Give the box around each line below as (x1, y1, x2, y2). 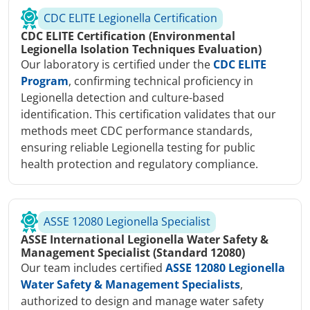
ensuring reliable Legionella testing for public (21, 140, 255, 156)
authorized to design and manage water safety (21, 293, 264, 309)
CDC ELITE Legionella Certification (44, 10, 217, 26)
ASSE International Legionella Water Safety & (21, 231, 268, 247)
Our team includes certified (21, 259, 165, 275)
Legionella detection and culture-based (21, 90, 224, 106)
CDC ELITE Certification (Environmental (21, 28, 235, 44)
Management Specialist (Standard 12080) (21, 244, 245, 260)
